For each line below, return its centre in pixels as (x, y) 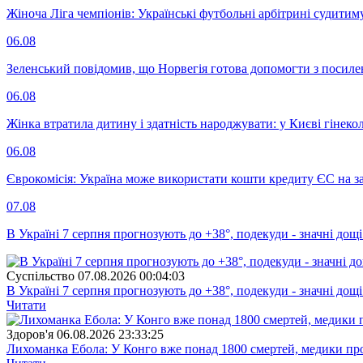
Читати (26, 305)
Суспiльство (41, 275)
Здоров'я (30, 334)
